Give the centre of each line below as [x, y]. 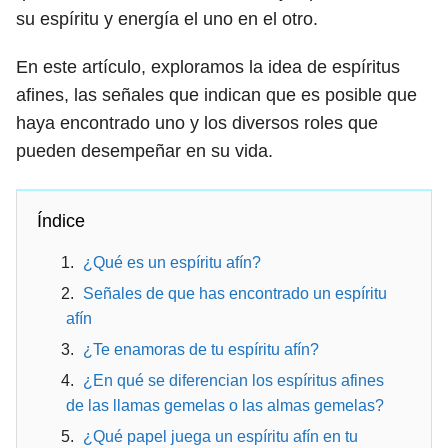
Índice [61, 221]
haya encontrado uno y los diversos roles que [197, 123]
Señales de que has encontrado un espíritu [235, 293]
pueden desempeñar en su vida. [144, 151]
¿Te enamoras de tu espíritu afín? [201, 349]
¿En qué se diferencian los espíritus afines [233, 380]
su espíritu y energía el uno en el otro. [167, 19]
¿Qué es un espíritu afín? [172, 262]
